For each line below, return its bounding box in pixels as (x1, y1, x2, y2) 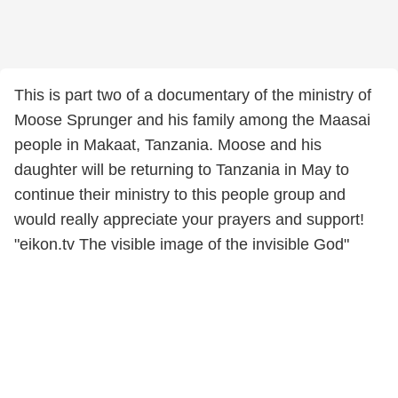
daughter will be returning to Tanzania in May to (14, 161, 349, 179)
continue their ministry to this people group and (14, 186, 346, 203)
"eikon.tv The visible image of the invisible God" (14, 235, 349, 253)
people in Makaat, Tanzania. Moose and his (14, 136, 322, 154)
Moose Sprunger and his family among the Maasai (14, 111, 370, 129)
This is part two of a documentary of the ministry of (14, 86, 371, 104)
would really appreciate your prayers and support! (14, 211, 364, 228)
